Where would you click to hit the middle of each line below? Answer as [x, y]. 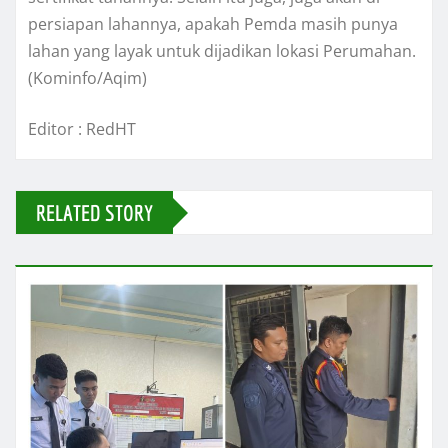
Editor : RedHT [82, 129]
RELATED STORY [94, 213]
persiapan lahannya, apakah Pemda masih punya [213, 24]
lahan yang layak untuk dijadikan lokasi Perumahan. [222, 51]
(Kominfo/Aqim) [87, 78]
